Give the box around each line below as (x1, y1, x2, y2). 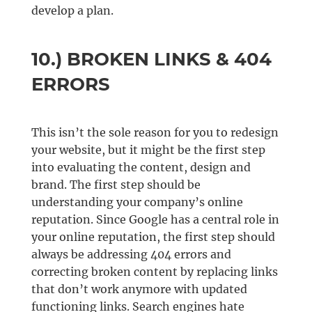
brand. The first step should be (31, 178, 201, 192)
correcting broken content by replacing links (31, 265, 278, 279)
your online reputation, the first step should (31, 230, 275, 244)
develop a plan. (31, 3, 114, 18)
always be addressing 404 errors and (31, 247, 231, 262)
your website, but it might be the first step (31, 143, 265, 157)
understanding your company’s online (31, 195, 243, 210)
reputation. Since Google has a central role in (31, 212, 279, 227)
